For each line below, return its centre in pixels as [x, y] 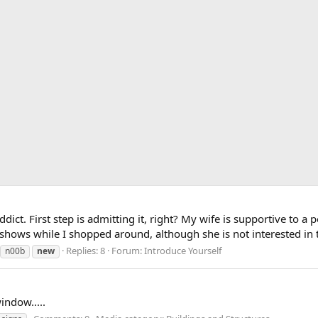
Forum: [128, 250]
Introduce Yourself [183, 250]
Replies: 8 [86, 250]
